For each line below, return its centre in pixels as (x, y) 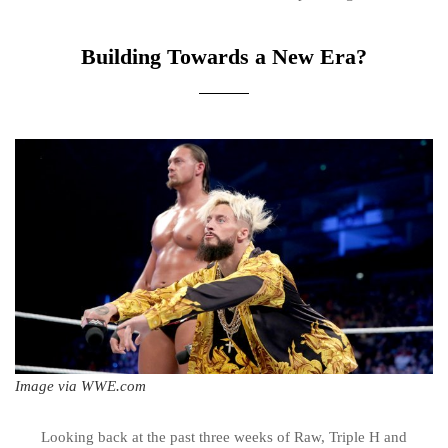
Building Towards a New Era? (224, 56)
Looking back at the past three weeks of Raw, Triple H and (224, 436)
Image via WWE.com (80, 385)
